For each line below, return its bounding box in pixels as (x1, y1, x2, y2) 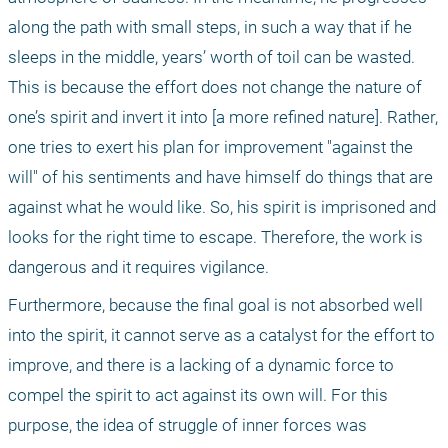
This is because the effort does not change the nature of (8, 76, 422, 97)
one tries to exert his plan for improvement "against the (8, 136, 413, 157)
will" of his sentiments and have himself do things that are (8, 166, 433, 187)
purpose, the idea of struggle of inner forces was (8, 414, 367, 435)
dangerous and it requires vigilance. (8, 256, 269, 277)
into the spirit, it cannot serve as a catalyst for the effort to (8, 324, 435, 345)
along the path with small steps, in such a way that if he (8, 16, 412, 37)
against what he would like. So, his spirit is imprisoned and (8, 196, 436, 217)
